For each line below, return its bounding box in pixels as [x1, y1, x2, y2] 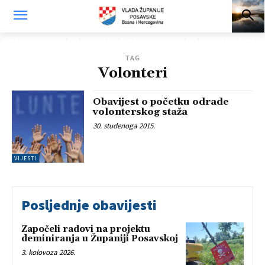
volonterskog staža [93, 106, 188, 118]
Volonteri [98, 64, 167, 82]
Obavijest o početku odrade [93, 96, 230, 108]
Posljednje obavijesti [21, 196, 157, 215]
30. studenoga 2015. [93, 121, 156, 131]
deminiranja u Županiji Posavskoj [21, 233, 178, 245]
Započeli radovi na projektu [21, 224, 150, 235]
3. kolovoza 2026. [21, 247, 75, 258]
